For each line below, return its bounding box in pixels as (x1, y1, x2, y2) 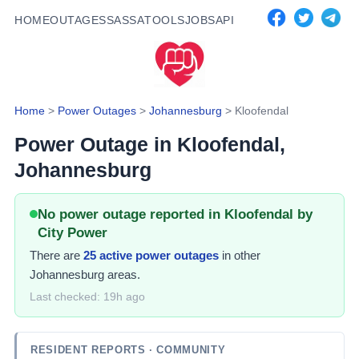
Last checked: (30, 291, 103, 304)
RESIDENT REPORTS (30, 344, 150, 357)
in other (219, 248, 260, 262)
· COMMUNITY (149, 344, 226, 357)
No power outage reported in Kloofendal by (38, 206, 313, 222)
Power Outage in (14, 132, 177, 155)
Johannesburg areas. (30, 267, 140, 281)
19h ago (103, 291, 145, 304)
